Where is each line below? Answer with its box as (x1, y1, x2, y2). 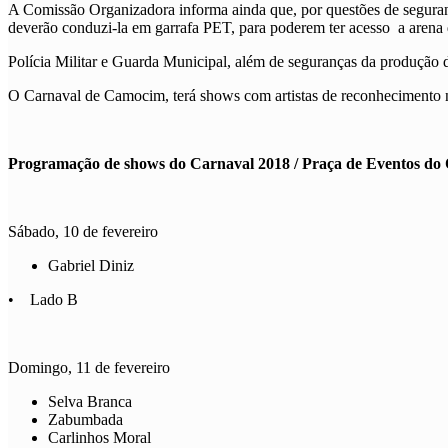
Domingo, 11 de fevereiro (8, 358, 170, 376)
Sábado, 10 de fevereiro (8, 222, 158, 240)
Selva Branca (48, 392, 132, 410)
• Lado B (8, 290, 78, 308)
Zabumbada (48, 410, 123, 428)
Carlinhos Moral (48, 428, 151, 446)
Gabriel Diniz (48, 256, 134, 274)
